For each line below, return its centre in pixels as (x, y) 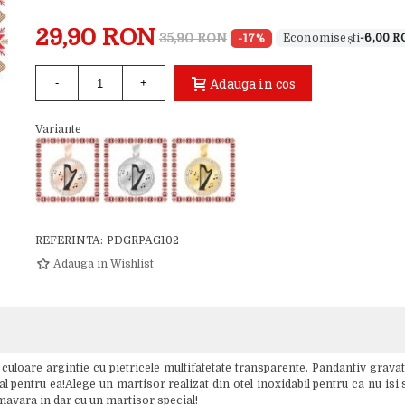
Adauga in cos (252, 84)
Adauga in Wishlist (103, 264)
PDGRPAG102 (142, 240)
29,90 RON (95, 38)
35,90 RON (193, 38)
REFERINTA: (69, 240)
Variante (58, 129)
